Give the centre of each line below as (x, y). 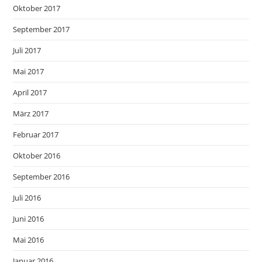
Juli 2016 (27, 197)
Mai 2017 (29, 71)
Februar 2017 (36, 134)
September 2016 (42, 176)
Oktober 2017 (37, 8)
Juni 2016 (29, 218)
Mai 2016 (29, 239)
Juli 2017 (27, 50)
